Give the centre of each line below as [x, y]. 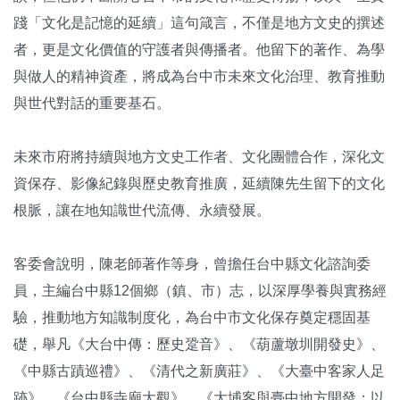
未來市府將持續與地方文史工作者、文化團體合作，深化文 [199, 156]
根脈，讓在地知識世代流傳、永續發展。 [142, 210]
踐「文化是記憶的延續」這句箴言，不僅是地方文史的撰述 [199, 22]
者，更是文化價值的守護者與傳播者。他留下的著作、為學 [199, 49]
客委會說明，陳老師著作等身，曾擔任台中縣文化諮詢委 [192, 263]
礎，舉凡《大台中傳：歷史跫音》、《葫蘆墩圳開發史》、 [199, 344]
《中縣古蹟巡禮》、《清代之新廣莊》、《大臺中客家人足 [199, 371]
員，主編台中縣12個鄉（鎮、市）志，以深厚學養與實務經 [200, 290]
